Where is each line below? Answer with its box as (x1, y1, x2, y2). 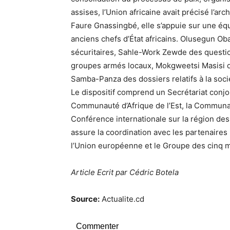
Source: (71, 194, 100, 204)
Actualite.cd (100, 194, 144, 204)
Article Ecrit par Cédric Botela (71, 167, 179, 177)
